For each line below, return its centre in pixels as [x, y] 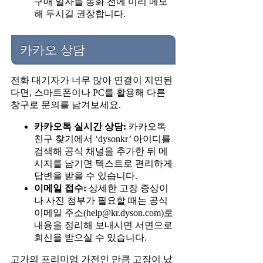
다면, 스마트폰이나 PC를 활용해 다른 [88, 92]
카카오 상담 [53, 49]
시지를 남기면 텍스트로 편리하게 [103, 163]
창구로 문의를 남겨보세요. [66, 104]
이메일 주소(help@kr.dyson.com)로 [104, 213]
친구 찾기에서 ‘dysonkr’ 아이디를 [102, 139]
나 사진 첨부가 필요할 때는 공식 [101, 200]
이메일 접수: [60, 188]
